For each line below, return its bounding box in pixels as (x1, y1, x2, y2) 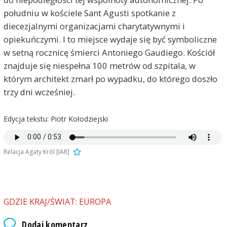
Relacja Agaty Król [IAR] (3, 147, 69, 156)
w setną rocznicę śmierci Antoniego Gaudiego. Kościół (3, 46, 215, 58)
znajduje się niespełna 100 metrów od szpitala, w (3, 59, 196, 71)
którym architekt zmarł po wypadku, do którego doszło (3, 72, 217, 85)
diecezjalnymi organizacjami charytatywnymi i (3, 20, 185, 32)
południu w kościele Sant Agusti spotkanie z (3, 7, 176, 19)
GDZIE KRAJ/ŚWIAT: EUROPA (3, 196, 111, 207)
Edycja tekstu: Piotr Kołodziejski (3, 113, 108, 124)
